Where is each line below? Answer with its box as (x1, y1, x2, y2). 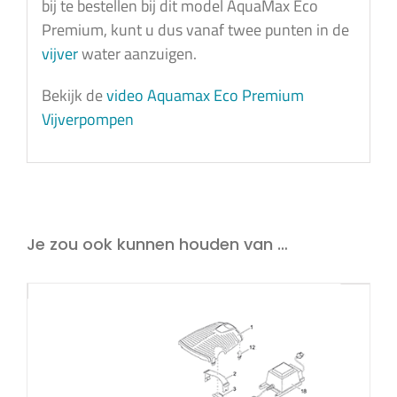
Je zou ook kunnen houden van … (27, 233, 288, 256)
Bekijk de (41, 82, 106, 107)
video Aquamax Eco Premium (105, 82, 304, 107)
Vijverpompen (41, 106, 134, 131)
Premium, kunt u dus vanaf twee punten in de (41, 17, 349, 42)
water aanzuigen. (77, 41, 197, 66)
